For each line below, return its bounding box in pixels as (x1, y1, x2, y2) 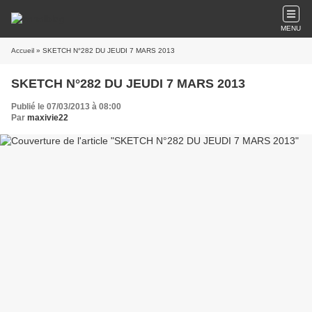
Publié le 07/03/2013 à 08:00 (11, 102, 121, 111)
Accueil (11, 47, 34, 54)
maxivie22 (27, 113, 68, 123)
